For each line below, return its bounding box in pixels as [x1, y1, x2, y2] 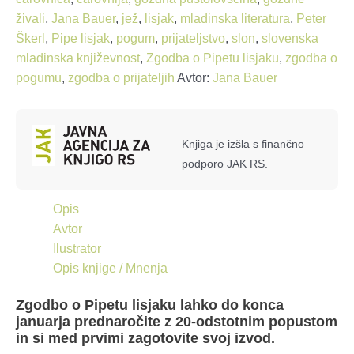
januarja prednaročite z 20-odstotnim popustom [16, 313, 337, 330]
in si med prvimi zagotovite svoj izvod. [16, 330, 275, 347]
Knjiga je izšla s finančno [182, 137, 304, 151]
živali [16, 12, 45, 26]
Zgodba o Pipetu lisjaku [146, 51, 279, 66]
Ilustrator [52, 242, 101, 256]
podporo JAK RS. [182, 157, 268, 171]
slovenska [262, 32, 318, 46]
